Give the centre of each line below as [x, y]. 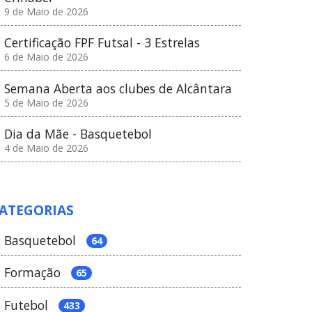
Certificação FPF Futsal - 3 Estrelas [102, 43]
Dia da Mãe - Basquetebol [78, 133]
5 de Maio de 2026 [46, 102]
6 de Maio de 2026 [46, 57]
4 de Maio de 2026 [46, 148]
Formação [34, 273]
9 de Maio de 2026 [46, 12]
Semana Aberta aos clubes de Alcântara [118, 88]
